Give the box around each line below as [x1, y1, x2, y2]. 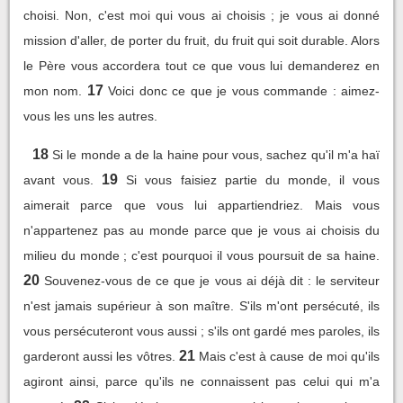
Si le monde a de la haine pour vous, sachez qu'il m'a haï [52, 147, 381, 162]
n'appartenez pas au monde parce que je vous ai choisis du [23, 222, 380, 237]
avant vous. [23, 172, 94, 187]
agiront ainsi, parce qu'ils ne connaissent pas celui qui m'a [23, 373, 380, 389]
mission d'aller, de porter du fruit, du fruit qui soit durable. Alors [23, 32, 380, 48]
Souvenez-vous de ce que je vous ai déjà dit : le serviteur [44, 273, 381, 288]
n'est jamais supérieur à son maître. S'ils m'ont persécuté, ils [23, 298, 380, 313]
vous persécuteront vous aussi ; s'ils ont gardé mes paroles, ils [23, 323, 380, 338]
